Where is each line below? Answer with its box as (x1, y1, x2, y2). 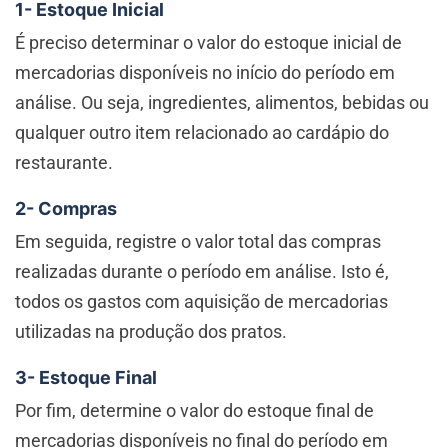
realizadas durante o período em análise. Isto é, (15, 261, 389, 283)
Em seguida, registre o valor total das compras (15, 231, 381, 253)
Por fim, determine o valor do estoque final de (15, 400, 374, 422)
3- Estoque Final (15, 367, 157, 389)
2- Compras (15, 198, 117, 220)
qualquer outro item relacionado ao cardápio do (15, 122, 389, 144)
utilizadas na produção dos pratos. (15, 321, 287, 343)
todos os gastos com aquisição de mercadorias (15, 291, 388, 313)
